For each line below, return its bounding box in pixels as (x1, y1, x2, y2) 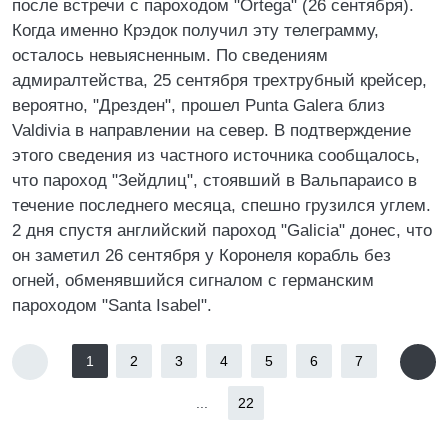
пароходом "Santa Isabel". (12, 296, 212, 315)
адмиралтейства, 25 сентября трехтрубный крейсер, (12, 71, 427, 90)
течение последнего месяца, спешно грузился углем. (12, 196, 431, 215)
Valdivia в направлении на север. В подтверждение (12, 121, 411, 140)
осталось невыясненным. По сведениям (12, 46, 328, 65)
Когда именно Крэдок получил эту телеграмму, (12, 21, 379, 40)
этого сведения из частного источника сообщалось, (12, 146, 420, 165)
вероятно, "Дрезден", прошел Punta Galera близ (12, 96, 385, 115)
